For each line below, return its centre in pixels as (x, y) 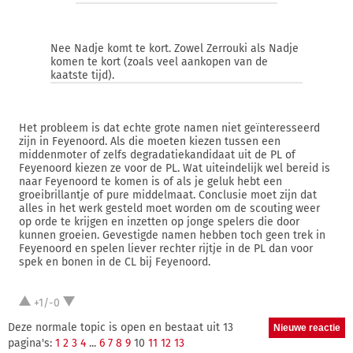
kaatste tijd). (82, 75)
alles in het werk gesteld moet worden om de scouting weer (169, 208)
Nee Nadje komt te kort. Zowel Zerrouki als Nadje (175, 48)
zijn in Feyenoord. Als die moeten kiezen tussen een (150, 141)
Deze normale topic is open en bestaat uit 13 (121, 327)
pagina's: (32, 343)
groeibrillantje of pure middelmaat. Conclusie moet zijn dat (168, 195)
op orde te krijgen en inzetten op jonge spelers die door (159, 222)
